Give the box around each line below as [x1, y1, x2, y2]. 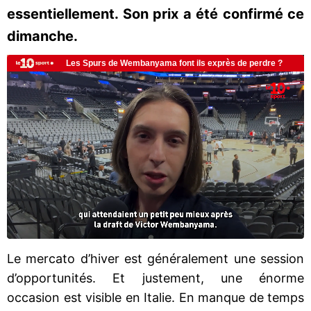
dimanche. [7, 28, 78, 44]
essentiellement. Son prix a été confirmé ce [7, 6, 304, 22]
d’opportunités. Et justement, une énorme [7, 270, 304, 285]
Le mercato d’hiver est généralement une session [7, 251, 304, 266]
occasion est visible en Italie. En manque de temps [7, 289, 304, 305]
